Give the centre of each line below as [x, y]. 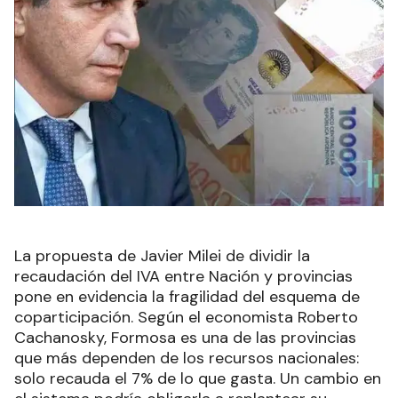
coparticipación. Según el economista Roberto [186, 317]
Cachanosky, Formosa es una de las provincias [185, 337]
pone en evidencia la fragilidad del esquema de [187, 296]
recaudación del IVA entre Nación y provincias [183, 276]
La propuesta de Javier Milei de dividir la [162, 255]
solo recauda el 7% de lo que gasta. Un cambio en [198, 378]
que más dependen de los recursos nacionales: [187, 358]
